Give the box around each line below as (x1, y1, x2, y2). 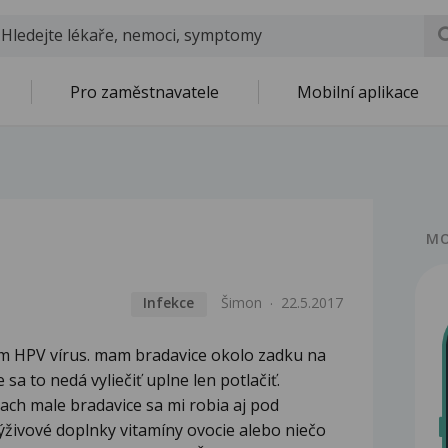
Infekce (143, 293, 195, 313)
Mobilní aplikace (297, 81, 419, 103)
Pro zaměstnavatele (70, 81, 219, 103)
